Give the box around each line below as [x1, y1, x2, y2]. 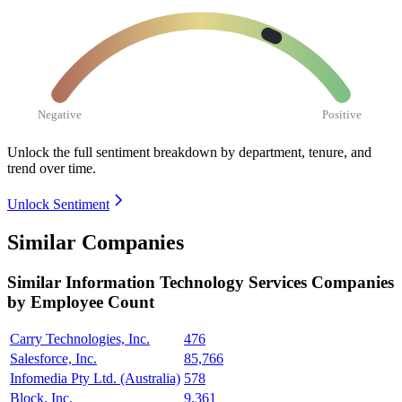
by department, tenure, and [221, 144, 371, 160]
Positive [322, 107, 363, 121]
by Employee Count [7, 292, 154, 311]
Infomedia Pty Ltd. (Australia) [10, 371, 180, 387]
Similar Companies [7, 230, 184, 254]
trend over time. [7, 160, 96, 176]
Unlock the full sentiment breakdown [7, 144, 217, 160]
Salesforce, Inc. [10, 351, 97, 367]
